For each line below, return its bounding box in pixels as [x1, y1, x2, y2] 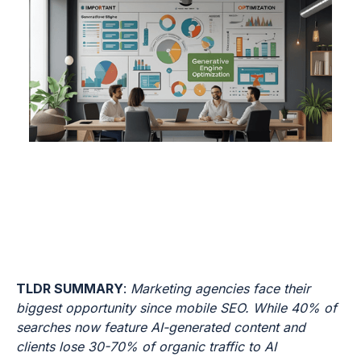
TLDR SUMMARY [16, 280, 123, 297]
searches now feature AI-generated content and [16, 319, 305, 336]
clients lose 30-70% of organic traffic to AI [16, 338, 276, 355]
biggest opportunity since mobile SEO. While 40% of [16, 300, 337, 317]
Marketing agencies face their [131, 280, 310, 297]
